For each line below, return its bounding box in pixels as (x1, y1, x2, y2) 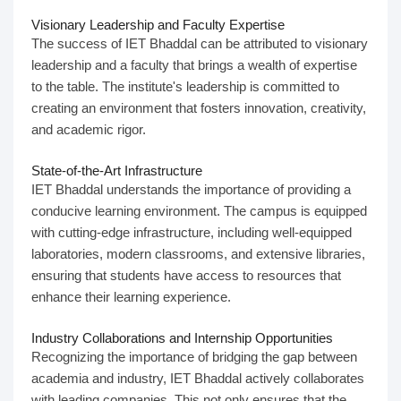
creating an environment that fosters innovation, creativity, (31, 100, 366, 115)
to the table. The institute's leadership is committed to (31, 79, 339, 94)
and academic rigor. (31, 122, 146, 137)
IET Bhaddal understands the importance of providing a (31, 182, 351, 197)
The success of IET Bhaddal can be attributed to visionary (31, 36, 368, 51)
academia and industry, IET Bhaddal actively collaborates (31, 371, 364, 386)
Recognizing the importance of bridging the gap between (31, 349, 357, 364)
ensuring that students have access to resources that (31, 268, 341, 283)
